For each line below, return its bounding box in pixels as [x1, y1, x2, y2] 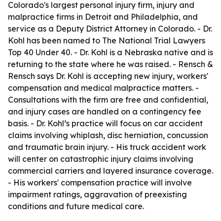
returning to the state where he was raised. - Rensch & [8, 59, 213, 69]
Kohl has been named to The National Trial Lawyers [8, 36, 205, 45]
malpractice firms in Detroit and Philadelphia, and [8, 12, 198, 22]
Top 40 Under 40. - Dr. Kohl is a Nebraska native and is [8, 47, 213, 57]
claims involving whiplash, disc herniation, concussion [8, 130, 208, 140]
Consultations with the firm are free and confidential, [8, 95, 208, 105]
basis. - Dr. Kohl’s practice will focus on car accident [8, 118, 203, 128]
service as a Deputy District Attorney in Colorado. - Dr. [8, 24, 212, 34]
